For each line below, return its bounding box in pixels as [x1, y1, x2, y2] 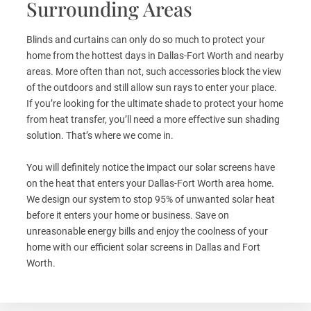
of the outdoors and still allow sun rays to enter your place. [26, 81, 277, 93]
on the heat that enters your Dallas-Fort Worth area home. [26, 177, 274, 189]
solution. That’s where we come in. [26, 129, 174, 141]
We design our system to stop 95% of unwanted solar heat [26, 193, 275, 205]
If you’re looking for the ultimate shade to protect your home [26, 97, 283, 109]
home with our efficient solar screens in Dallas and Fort [26, 241, 260, 253]
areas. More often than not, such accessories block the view [26, 65, 282, 77]
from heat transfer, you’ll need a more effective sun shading [26, 113, 280, 125]
